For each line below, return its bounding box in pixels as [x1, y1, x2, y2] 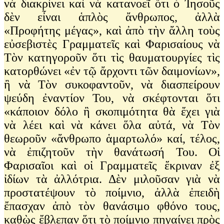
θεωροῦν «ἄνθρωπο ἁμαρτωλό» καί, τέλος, [4, 131, 220, 145]
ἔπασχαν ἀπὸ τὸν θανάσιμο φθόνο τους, [4, 199, 220, 212]
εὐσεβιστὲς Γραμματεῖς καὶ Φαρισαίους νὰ [4, 37, 220, 50]
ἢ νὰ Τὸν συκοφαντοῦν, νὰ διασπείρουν [4, 77, 220, 91]
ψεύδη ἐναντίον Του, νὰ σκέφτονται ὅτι [4, 91, 220, 104]
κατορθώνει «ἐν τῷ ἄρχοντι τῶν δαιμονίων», [4, 64, 220, 77]
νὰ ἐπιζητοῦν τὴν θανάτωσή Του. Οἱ [4, 145, 220, 158]
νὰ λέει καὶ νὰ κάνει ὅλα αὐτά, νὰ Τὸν [4, 118, 220, 131]
